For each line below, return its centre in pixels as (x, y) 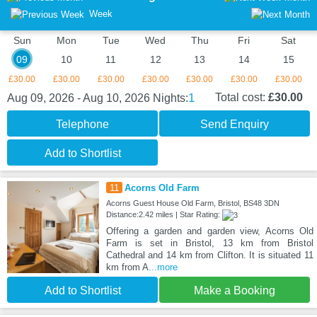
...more (163, 267)
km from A (127, 267)
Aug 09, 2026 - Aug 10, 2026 (80, 98)
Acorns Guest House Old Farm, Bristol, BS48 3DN (192, 203)
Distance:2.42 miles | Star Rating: (164, 215)
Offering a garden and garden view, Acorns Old (209, 231)
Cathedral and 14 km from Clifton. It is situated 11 (209, 255)
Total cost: (242, 98)
